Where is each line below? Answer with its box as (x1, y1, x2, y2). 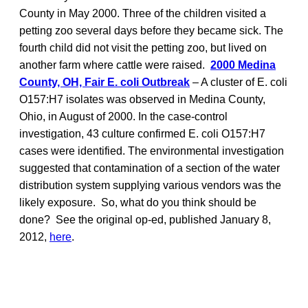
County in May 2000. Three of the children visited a (19, 7, 266, 19)
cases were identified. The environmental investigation (19, 144, 284, 157)
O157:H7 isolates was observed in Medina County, (19, 93, 265, 105)
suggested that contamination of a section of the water (19, 162, 280, 174)
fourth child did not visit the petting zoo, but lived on (19, 41, 267, 54)
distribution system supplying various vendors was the (19, 179, 281, 191)
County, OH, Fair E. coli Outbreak (19, 76, 190, 88)
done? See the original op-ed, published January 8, (19, 213, 271, 225)
